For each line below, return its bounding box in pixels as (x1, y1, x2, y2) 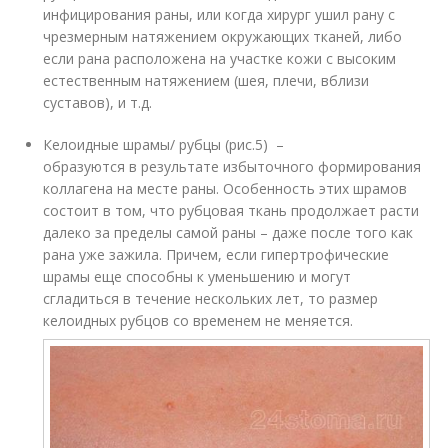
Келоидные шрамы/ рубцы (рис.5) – (43, 134, 285, 154)
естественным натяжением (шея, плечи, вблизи (43, 70, 370, 90)
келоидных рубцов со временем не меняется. (43, 310, 354, 330)
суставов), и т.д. (43, 92, 153, 112)
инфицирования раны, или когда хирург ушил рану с (43, 4, 396, 24)
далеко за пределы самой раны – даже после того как (43, 222, 414, 242)
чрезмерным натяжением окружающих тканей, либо (43, 26, 403, 46)
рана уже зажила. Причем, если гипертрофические (43, 244, 390, 264)
